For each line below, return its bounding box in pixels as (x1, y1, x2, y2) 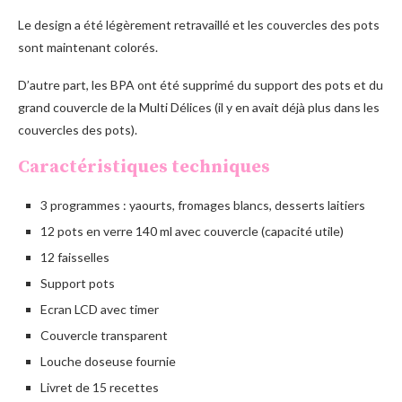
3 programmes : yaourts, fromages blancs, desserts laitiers (40, 197, 365, 214)
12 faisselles (40, 249, 109, 266)
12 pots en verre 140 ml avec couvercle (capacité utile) (40, 223, 344, 240)
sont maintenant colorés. (18, 39, 158, 56)
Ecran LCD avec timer (40, 301, 159, 318)
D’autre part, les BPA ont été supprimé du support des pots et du (18, 77, 383, 93)
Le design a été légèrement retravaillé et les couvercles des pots (18, 17, 380, 33)
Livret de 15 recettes (40, 380, 159, 396)
